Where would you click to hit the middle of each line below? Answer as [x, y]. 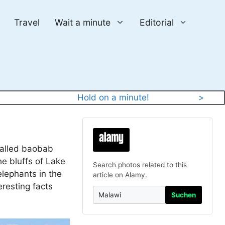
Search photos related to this [140, 165]
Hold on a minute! [113, 97]
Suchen [183, 195]
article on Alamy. [120, 175]
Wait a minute [83, 22]
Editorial [156, 22]
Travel [27, 22]
